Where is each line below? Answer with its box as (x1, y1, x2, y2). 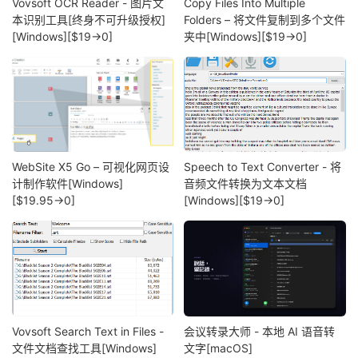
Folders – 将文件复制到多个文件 (184, 12, 346, 26)
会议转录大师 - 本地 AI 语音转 (184, 324, 336, 338)
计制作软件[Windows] (12, 177, 123, 191)
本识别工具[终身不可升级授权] (12, 12, 165, 26)
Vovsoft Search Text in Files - (12, 324, 164, 338)
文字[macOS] (184, 340, 253, 355)
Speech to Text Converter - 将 (184, 160, 342, 174)
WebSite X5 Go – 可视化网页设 (12, 160, 169, 174)
